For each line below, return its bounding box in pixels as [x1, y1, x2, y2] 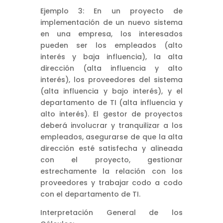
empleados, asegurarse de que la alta [40, 131, 183, 142]
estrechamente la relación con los [40, 166, 183, 176]
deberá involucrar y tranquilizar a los [40, 120, 183, 130]
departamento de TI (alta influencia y [40, 97, 183, 108]
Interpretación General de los [40, 207, 183, 218]
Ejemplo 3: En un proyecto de [40, 5, 183, 16]
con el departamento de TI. [40, 189, 140, 199]
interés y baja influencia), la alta [40, 51, 183, 62]
